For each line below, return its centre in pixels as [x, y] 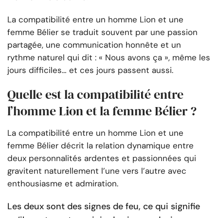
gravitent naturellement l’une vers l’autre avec [97, 171]
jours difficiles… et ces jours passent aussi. [90, 70]
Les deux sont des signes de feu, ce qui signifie [104, 207]
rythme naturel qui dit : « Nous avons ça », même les [109, 58]
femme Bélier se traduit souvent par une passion [102, 32]
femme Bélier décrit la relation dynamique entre [100, 146]
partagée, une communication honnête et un [94, 45]
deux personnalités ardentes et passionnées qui [102, 158]
